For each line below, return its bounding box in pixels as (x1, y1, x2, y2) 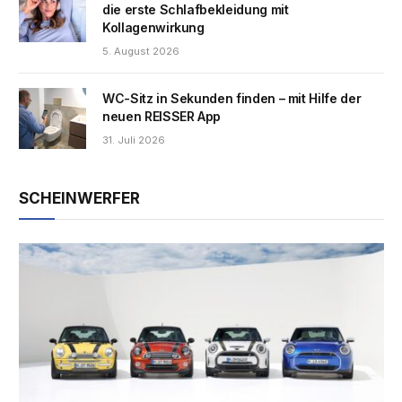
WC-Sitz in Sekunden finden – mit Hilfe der (102, 90, 362, 106)
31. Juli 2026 (102, 133, 165, 146)
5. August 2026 (102, 44, 179, 57)
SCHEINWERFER (19, 188, 140, 207)
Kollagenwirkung (102, 19, 205, 35)
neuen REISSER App (102, 108, 222, 124)
